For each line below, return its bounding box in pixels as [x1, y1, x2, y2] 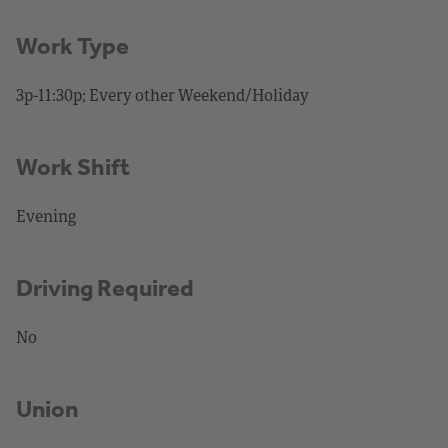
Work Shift [16, 152, 130, 181]
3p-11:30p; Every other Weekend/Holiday [16, 83, 309, 106]
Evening [16, 204, 76, 227]
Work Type [16, 31, 129, 60]
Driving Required [16, 273, 194, 302]
